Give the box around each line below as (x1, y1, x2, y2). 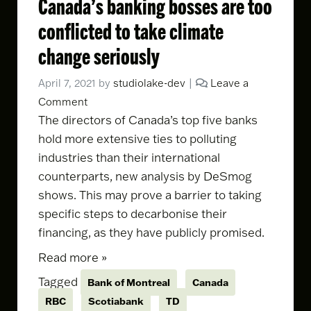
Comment (38, 95, 87, 108)
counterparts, (38, 169, 115, 183)
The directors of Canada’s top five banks (38, 112, 258, 127)
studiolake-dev (113, 76, 185, 90)
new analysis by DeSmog (115, 169, 252, 183)
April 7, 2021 (38, 76, 96, 90)
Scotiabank (88, 294, 144, 308)
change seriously (38, 41, 160, 69)
